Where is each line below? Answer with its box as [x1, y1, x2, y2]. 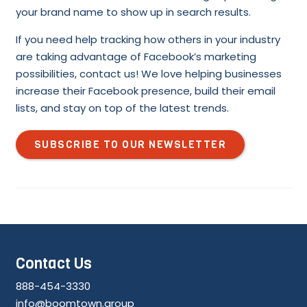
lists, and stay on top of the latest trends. [15, 101, 229, 116]
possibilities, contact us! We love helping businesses [15, 66, 282, 82]
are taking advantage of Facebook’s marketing [15, 49, 256, 64]
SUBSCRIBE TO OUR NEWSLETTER [34, 137, 226, 151]
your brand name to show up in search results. [15, 5, 251, 20]
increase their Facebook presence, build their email [15, 84, 275, 99]
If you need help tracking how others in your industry [15, 32, 280, 47]
